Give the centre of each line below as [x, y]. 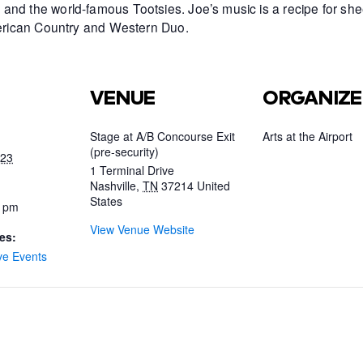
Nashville [113, 185]
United [214, 185]
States [107, 201]
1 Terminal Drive [132, 170]
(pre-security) [125, 151]
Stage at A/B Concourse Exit [163, 136]
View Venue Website [143, 229]
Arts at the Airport [307, 136]
